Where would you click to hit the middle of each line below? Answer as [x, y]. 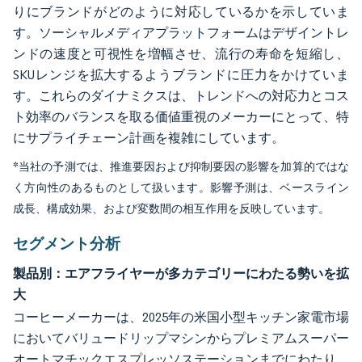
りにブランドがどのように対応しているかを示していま [181, 12]
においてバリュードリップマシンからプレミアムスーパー [181, 338]
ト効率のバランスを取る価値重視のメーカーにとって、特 [181, 117]
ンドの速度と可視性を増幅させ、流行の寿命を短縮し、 [181, 54]
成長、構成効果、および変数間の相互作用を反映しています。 [171, 209]
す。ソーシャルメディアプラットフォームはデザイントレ [181, 33]
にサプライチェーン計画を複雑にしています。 [149, 138]
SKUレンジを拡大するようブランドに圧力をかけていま [181, 75]
